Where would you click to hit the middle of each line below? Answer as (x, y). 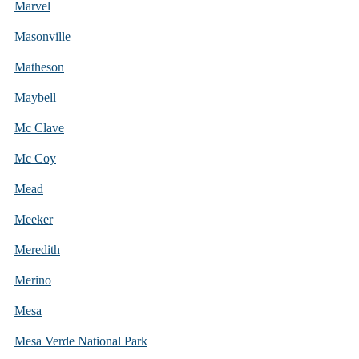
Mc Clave (39, 127)
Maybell (35, 97)
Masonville (42, 36)
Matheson (39, 67)
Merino (33, 280)
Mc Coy (35, 158)
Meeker (34, 219)
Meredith (37, 249)
